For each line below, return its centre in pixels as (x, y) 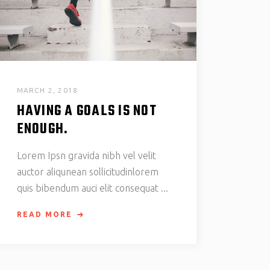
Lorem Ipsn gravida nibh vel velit (86, 156)
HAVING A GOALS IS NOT (86, 112)
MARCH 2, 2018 (47, 90)
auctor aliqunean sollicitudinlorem (87, 172)
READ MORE (44, 215)
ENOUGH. (42, 130)
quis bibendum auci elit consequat (89, 188)
